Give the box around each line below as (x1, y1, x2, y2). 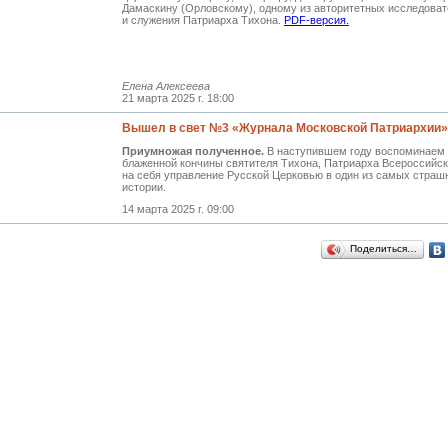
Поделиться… (350, 242, 417, 254)
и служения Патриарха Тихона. (122, 13, 284, 26)
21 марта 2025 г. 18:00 (122, 91, 234, 104)
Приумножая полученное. (122, 144, 264, 157)
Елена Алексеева (122, 79, 210, 92)
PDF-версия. (284, 13, 349, 26)
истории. (122, 180, 166, 193)
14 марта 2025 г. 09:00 (122, 202, 234, 215)
